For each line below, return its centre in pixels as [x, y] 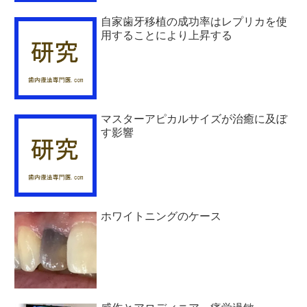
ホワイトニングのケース [161, 216]
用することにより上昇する [167, 35]
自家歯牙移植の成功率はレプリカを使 [194, 21]
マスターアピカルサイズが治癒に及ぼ [194, 119]
